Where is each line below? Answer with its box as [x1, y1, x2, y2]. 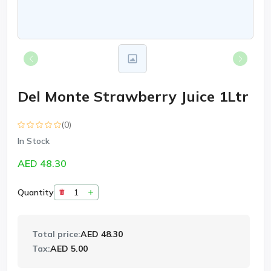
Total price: [32, 229, 80, 240]
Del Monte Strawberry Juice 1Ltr [18, 87, 249, 105]
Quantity [18, 187, 54, 198]
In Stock [18, 135, 50, 146]
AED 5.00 [50, 243, 88, 254]
